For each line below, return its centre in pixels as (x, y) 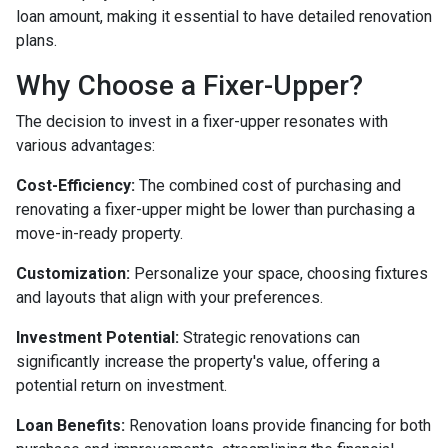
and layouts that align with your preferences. (169, 298)
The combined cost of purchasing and (268, 186)
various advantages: (85, 146)
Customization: (73, 274)
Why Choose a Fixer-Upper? (189, 86)
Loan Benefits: (70, 426)
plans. (36, 41)
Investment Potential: (97, 338)
